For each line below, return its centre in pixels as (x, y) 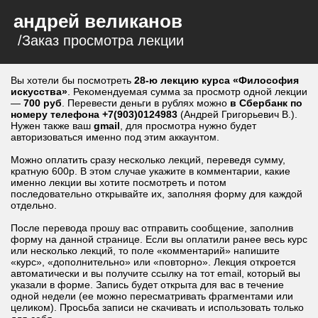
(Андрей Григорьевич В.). (237, 114)
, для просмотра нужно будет (188, 126)
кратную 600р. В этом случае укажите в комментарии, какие (150, 171)
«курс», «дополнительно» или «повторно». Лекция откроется (153, 262)
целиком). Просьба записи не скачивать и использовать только (157, 307)
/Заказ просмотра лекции (99, 40)
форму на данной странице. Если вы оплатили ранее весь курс (159, 239)
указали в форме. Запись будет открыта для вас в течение (147, 285)
